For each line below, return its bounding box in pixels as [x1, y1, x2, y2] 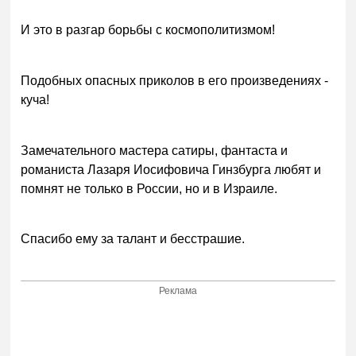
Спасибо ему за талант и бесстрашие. [21, 232, 246, 246]
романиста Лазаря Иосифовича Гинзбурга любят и [21, 162, 322, 176]
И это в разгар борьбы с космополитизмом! [21, 23, 276, 37]
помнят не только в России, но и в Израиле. [21, 181, 278, 195]
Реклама [159, 285, 198, 297]
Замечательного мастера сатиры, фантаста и [21, 143, 288, 157]
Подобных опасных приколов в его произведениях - [21, 73, 329, 87]
